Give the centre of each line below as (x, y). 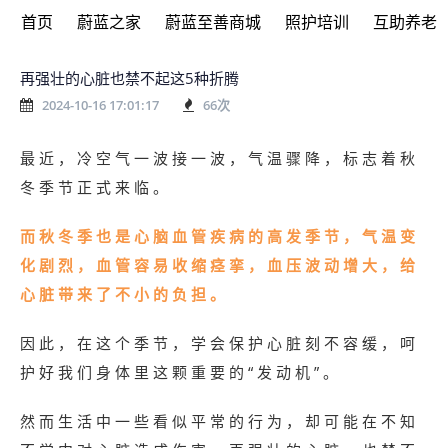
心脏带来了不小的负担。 (124, 294)
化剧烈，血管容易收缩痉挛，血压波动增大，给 (219, 265)
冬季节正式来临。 (96, 187)
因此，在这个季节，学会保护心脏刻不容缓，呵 (219, 343)
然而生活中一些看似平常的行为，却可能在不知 (219, 421)
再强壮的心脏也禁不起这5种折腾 (129, 78)
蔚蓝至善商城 (213, 22)
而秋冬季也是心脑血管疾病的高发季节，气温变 (219, 236)
